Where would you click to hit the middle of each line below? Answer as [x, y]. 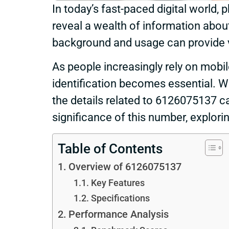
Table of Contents [110, 148]
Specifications [120, 198]
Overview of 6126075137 [125, 167]
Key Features [118, 182]
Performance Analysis [118, 214]
